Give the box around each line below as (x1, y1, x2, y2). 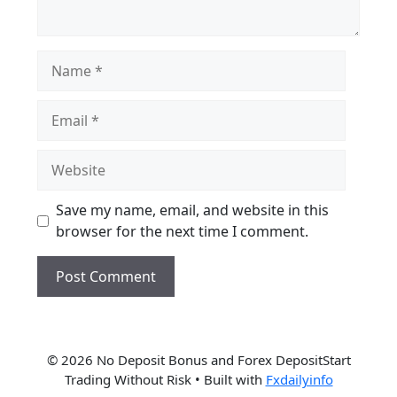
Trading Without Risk (64, 370, 191, 388)
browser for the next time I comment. (56, 222, 308, 241)
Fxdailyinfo (265, 370, 333, 388)
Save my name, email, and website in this (56, 200, 329, 220)
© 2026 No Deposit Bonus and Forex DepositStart (46, 351, 351, 369)
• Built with (191, 370, 266, 388)
